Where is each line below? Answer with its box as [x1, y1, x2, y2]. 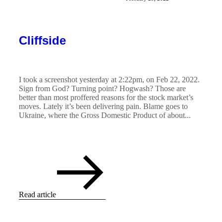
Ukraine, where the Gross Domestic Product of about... [19, 111, 191, 119]
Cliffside [19, 33, 66, 47]
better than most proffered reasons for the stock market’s [19, 93, 193, 102]
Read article [19, 190, 56, 199]
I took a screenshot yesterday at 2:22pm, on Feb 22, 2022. [19, 75, 200, 84]
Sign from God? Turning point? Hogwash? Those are [19, 84, 186, 93]
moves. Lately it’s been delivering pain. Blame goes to [19, 102, 188, 111]
